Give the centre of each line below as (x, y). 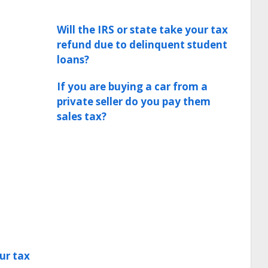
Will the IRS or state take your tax (142, 30)
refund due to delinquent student (142, 45)
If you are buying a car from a (132, 86)
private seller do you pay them (134, 101)
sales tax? (82, 116)
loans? (73, 60)
